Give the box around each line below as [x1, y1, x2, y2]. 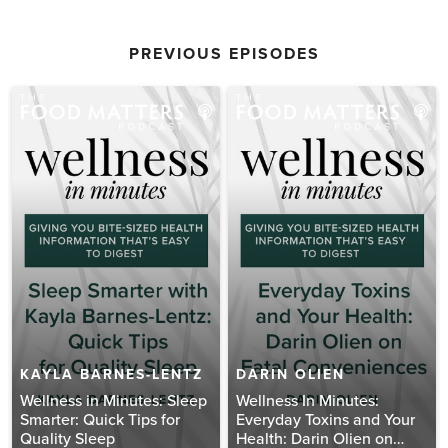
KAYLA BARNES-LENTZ [20, 365, 203, 383]
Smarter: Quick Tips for [20, 409, 180, 430]
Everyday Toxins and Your [236, 409, 415, 430]
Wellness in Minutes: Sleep [20, 390, 207, 411]
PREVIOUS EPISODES [128, 43, 320, 64]
